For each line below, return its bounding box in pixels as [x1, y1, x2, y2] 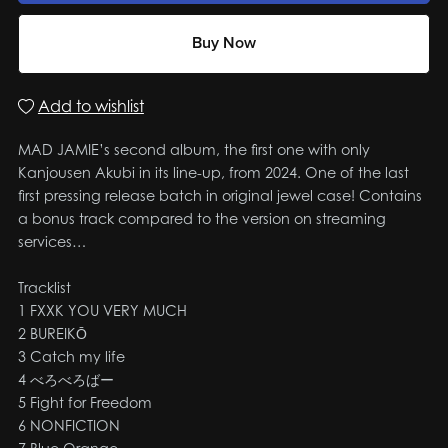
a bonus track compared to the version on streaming [17, 209, 386, 227]
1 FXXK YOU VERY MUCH [17, 301, 187, 319]
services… [17, 232, 86, 250]
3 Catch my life [17, 347, 125, 365]
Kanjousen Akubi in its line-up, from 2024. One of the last [17, 163, 409, 181]
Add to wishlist [37, 95, 144, 116]
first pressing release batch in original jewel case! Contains [17, 186, 422, 204]
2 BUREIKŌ [17, 324, 87, 342]
